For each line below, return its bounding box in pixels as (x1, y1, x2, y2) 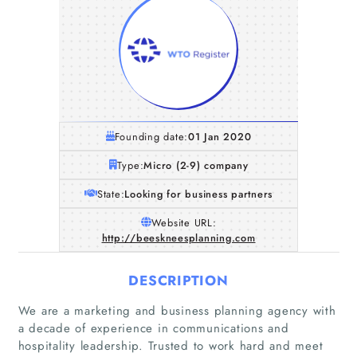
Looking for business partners (124, 186, 273, 202)
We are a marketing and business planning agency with (18, 301, 336, 320)
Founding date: (114, 128, 189, 144)
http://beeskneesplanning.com (101, 229, 256, 245)
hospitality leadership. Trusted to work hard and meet (18, 336, 324, 355)
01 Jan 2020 (188, 128, 252, 144)
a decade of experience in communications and (18, 319, 289, 337)
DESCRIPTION (128, 270, 229, 290)
